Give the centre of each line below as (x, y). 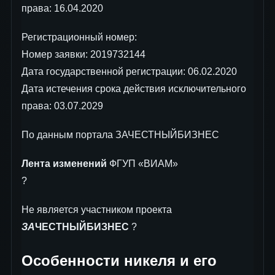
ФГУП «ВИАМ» (142, 164)
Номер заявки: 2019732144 (83, 54)
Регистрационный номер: (79, 37)
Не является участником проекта (97, 210)
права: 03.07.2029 (62, 106)
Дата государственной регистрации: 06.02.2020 (129, 71)
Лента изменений (64, 164)
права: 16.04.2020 (62, 8)
